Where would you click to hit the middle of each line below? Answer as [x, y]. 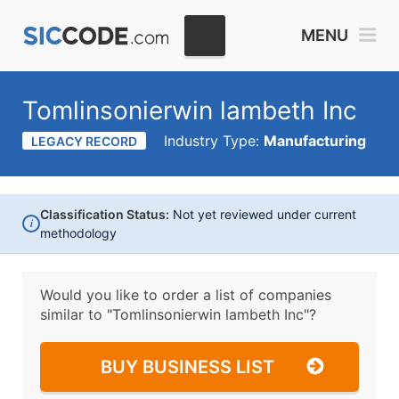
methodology [78, 233]
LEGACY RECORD [84, 141]
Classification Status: [105, 214]
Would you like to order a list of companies [186, 295]
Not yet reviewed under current [263, 214]
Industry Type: [214, 141]
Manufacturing [315, 141]
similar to [73, 314]
